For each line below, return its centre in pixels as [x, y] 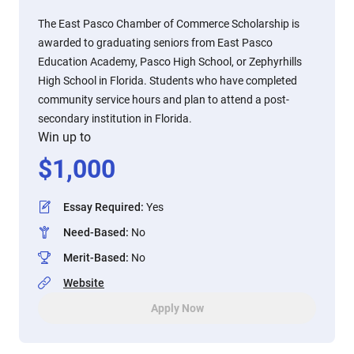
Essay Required [102, 207]
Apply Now [177, 308]
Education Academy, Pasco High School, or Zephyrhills [170, 62]
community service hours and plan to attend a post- [164, 100]
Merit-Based [94, 258]
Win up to [64, 137]
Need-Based [94, 232]
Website [84, 283]
